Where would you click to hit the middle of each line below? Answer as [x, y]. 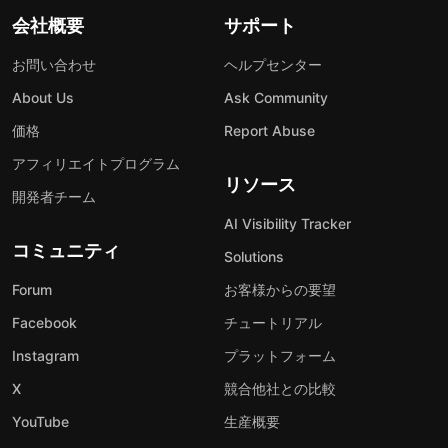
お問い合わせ [54, 64]
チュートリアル [273, 322]
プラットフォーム [280, 355]
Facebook [44, 322]
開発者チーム [54, 196]
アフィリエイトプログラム [96, 163]
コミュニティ [66, 250]
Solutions [254, 256]
